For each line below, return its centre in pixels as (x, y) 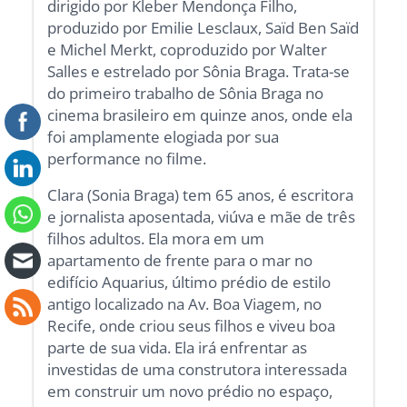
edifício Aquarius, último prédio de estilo (189, 282)
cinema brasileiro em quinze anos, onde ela (200, 114)
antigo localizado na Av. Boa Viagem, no (185, 303)
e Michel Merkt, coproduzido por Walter (188, 49)
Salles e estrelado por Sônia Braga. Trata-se (199, 71)
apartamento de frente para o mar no (180, 260)
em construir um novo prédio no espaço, (190, 391)
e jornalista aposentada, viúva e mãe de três (202, 216)
